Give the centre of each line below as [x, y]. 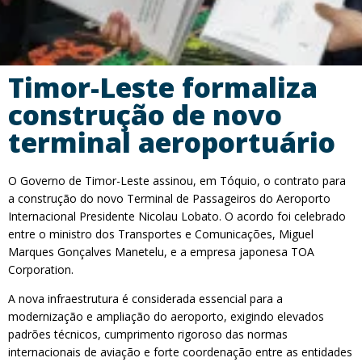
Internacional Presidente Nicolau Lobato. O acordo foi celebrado [177, 216]
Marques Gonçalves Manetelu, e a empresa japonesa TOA [161, 252]
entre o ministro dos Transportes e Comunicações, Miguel [161, 234]
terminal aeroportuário [172, 142]
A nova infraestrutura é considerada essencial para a [145, 299]
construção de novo [145, 115]
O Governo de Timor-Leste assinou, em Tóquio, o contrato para [177, 181]
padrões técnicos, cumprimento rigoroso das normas [148, 334]
